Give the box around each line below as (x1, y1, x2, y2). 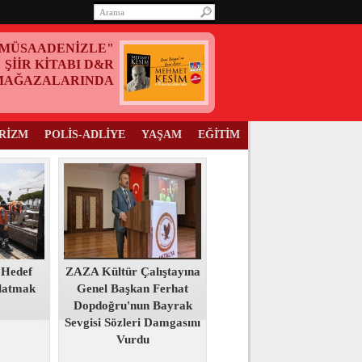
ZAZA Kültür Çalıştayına (65, 265, 200, 278)
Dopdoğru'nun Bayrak (73, 299, 192, 312)
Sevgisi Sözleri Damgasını (65, 316, 200, 329)
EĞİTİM (198, 128, 240, 141)
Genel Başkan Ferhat (77, 282, 188, 295)
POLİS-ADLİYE (44, 128, 125, 141)
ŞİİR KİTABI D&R (5, 57, 114, 71)
